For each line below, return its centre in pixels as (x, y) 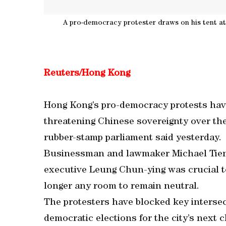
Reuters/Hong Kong (87, 74)
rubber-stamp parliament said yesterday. (133, 138)
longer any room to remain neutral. (122, 187)
